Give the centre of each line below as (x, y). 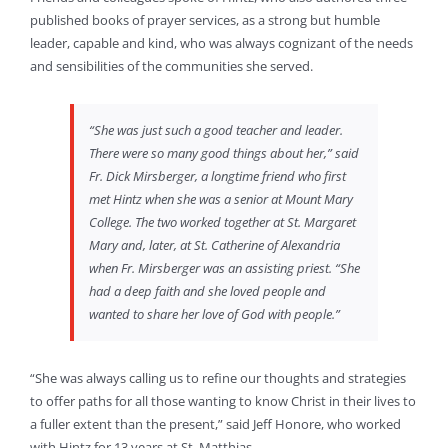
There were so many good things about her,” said (224, 153)
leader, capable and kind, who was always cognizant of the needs (221, 43)
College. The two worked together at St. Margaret (222, 222)
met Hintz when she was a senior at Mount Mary (221, 199)
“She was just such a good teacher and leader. (216, 130)
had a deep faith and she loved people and (207, 291)
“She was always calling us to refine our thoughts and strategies (218, 378)
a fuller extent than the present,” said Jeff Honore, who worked (215, 424)
